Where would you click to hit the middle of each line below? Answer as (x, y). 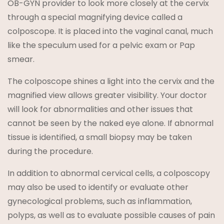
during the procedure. (50, 151)
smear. (21, 59)
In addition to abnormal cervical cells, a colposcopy (109, 173)
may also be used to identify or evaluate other (98, 187)
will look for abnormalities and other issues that (100, 109)
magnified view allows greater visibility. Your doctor (107, 95)
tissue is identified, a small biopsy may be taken (100, 137)
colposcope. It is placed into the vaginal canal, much (110, 31)
